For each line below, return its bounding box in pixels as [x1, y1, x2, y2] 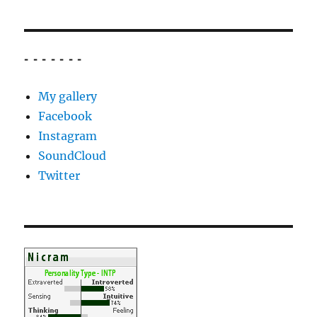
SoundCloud [38, 149, 107, 163]
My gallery [38, 89, 98, 104]
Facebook [38, 109, 93, 124]
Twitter [38, 168, 81, 183]
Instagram [38, 129, 98, 144]
